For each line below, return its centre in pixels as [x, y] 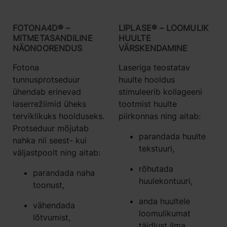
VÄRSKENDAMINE [153, 48]
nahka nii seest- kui [50, 140]
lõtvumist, [52, 217]
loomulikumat [165, 213]
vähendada [54, 205]
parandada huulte [172, 136]
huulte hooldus [147, 79]
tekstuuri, [157, 148]
